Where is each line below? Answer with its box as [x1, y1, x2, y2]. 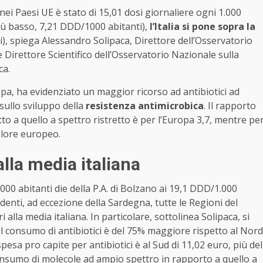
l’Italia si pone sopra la [150, 19, 255, 33]
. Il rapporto [204, 99, 256, 112]
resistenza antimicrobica [86, 99, 204, 112]
